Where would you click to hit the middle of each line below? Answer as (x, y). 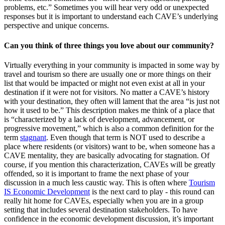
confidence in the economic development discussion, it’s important (109, 219)
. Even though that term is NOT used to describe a (126, 138)
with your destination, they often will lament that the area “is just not (112, 101)
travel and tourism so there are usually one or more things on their (107, 74)
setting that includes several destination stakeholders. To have (101, 210)
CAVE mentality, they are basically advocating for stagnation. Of (107, 156)
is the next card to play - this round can (152, 192)
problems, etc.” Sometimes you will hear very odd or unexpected (106, 8)
